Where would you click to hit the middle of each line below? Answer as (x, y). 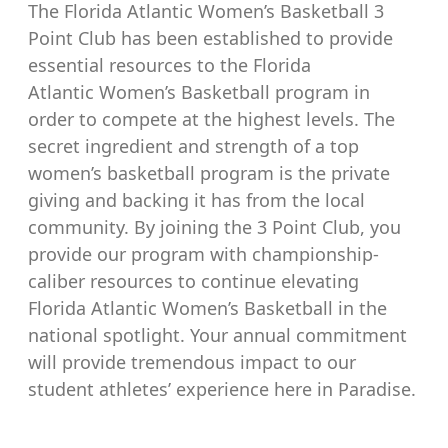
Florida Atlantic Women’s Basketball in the (207, 307)
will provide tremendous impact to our (192, 361)
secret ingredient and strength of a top (193, 145)
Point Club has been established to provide (210, 37)
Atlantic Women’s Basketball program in (199, 91)
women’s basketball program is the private (209, 172)
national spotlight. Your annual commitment (217, 334)
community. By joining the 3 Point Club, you (214, 226)
